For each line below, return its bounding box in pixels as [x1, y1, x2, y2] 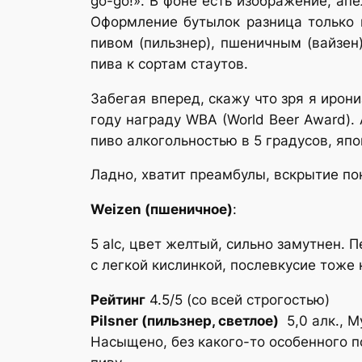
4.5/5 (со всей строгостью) [145, 291, 330, 308]
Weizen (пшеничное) [90, 201, 233, 218]
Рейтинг [90, 291, 145, 308]
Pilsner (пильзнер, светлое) [90, 312, 279, 329]
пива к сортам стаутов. [90, 55, 248, 72]
